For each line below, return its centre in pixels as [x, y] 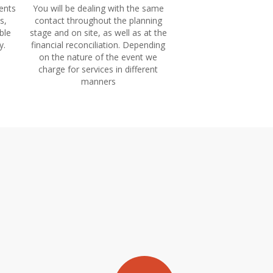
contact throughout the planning [98, 20]
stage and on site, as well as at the [98, 33]
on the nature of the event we [98, 57]
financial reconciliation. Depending [98, 45]
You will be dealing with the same [98, 8]
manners [98, 81]
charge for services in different [98, 69]
